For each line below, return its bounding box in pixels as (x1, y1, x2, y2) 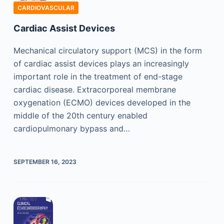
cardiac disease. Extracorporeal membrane (13, 84, 176, 94)
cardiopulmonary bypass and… (13, 123, 130, 133)
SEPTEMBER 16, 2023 (13, 157, 76, 165)
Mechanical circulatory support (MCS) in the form (13, 45, 202, 55)
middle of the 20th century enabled (13, 110, 147, 120)
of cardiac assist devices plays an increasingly (13, 58, 189, 68)
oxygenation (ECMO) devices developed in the (13, 97, 190, 107)
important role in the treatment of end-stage (13, 71, 182, 81)
